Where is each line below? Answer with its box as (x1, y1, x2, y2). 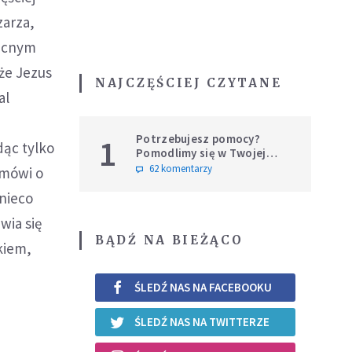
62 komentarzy (149, 161, 212, 175)
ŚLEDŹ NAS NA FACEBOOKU (134, 280, 272, 295)
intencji (136, 159, 178, 174)
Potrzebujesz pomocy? (136, 130, 260, 146)
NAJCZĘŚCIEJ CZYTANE (95, 75, 282, 90)
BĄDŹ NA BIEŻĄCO (95, 232, 244, 247)
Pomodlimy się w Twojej (136, 145, 266, 160)
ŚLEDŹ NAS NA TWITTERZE (134, 314, 269, 330)
